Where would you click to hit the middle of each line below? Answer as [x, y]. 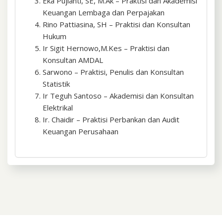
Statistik [56, 84]
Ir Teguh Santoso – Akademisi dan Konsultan [118, 96]
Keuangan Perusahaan [81, 132]
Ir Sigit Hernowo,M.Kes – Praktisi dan [106, 48]
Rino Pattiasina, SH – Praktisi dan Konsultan [116, 25]
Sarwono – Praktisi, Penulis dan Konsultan [113, 72]
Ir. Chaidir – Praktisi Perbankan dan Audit [111, 120]
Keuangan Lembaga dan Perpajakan [104, 13]
